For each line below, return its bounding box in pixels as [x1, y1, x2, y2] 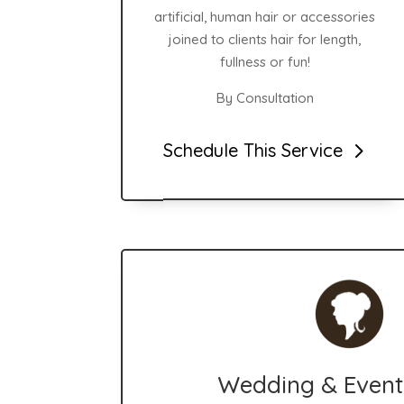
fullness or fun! [219, 52, 310, 70]
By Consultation [216, 88, 314, 106]
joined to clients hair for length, [169, 30, 362, 48]
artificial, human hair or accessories [154, 7, 376, 25]
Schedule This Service [163, 139, 344, 162]
